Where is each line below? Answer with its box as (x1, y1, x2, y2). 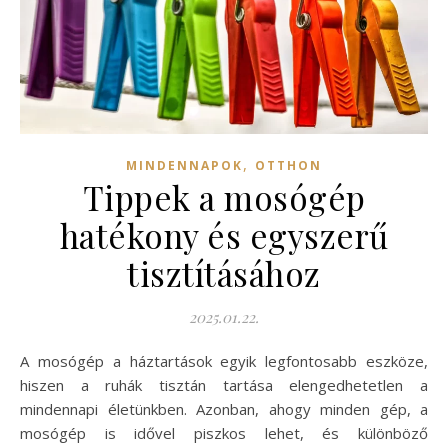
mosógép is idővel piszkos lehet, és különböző (20, 423, 428, 444)
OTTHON (255, 157, 322, 175)
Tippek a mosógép (82, 175, 366, 220)
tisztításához (127, 251, 321, 296)
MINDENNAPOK (126, 157, 243, 175)
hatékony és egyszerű (59, 213, 389, 258)
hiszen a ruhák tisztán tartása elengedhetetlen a (20, 375, 428, 396)
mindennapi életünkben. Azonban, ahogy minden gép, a (20, 399, 428, 420)
